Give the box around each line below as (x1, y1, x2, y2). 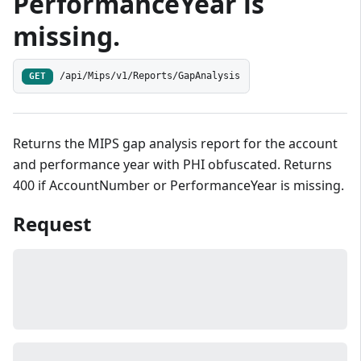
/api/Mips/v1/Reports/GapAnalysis (60, 70, 241, 82)
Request (13, 210, 91, 238)
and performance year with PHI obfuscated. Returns (13, 156, 332, 174)
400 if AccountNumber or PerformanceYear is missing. (13, 176, 344, 195)
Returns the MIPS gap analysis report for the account (13, 135, 338, 153)
